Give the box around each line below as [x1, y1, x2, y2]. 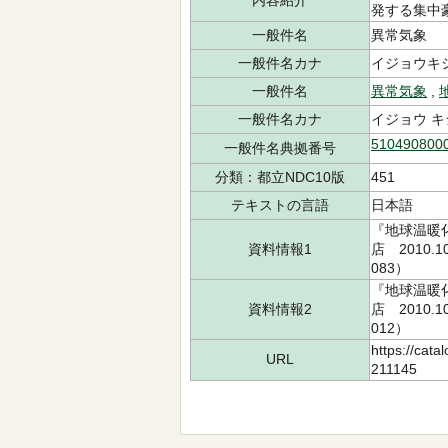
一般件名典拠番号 [224, 140, 336, 156]
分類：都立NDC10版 [215, 169, 345, 185]
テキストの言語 [231, 197, 329, 213]
